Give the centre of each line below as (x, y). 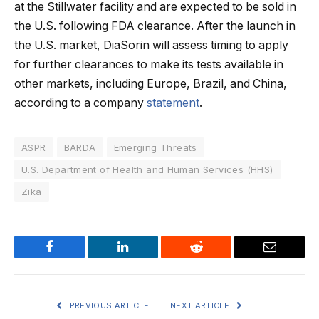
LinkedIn (145, 257)
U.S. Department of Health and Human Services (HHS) (147, 169)
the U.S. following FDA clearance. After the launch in (155, 26)
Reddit (212, 257)
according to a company (80, 103)
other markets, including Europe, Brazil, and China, (151, 83)
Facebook (73, 257)
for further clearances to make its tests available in (149, 64)
